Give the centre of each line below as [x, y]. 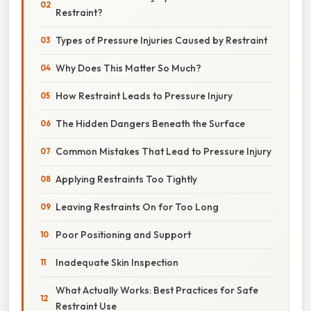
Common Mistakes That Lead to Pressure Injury [163, 151]
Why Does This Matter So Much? [128, 68]
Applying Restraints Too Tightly [126, 179]
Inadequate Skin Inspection [117, 262]
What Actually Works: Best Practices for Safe [157, 290]
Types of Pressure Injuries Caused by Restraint [161, 40]
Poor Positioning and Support [123, 234]
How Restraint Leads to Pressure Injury [144, 95]
